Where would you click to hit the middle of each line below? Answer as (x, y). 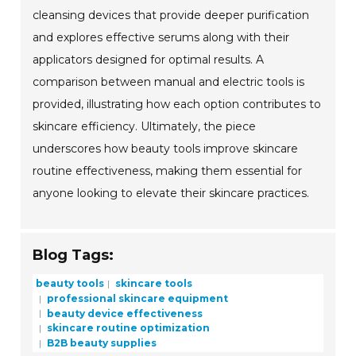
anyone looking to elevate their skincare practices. (171, 193)
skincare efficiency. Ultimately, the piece (145, 127)
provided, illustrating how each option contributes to (177, 104)
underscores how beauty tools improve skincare (166, 149)
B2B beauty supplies (101, 342)
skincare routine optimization (128, 328)
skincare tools (153, 283)
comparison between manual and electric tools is (169, 82)
